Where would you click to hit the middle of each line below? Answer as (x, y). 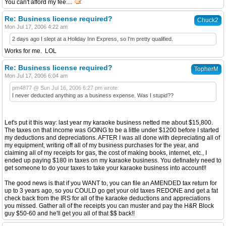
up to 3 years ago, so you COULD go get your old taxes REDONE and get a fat (111, 191)
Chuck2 (208, 20)
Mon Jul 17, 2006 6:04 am (36, 76)
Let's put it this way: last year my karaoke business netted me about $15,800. (109, 123)
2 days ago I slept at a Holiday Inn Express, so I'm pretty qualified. (93, 39)
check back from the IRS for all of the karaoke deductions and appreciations (107, 198)
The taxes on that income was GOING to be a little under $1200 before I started (112, 130)
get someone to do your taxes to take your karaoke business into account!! (105, 168)
